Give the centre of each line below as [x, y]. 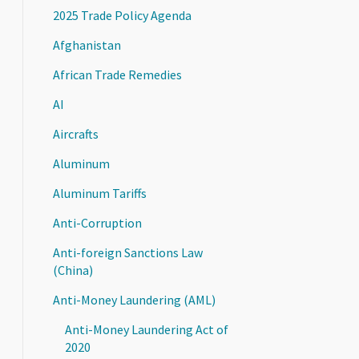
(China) [73, 270]
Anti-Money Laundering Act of [147, 329]
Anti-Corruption [98, 223]
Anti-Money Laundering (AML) [135, 300]
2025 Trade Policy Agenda [123, 15]
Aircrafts [76, 134]
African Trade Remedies [118, 75]
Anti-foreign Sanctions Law [128, 252]
